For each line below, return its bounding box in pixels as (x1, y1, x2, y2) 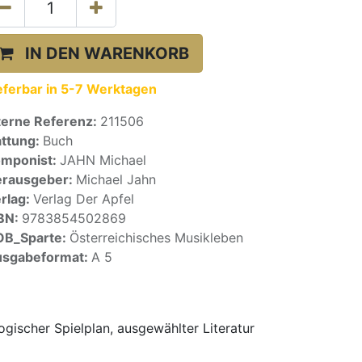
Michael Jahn (76, 171, 156, 187)
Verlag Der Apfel (33, 191, 134, 207)
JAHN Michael (60, 152, 146, 168)
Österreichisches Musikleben (69, 229, 243, 246)
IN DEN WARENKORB (25, 44, 189, 63)
